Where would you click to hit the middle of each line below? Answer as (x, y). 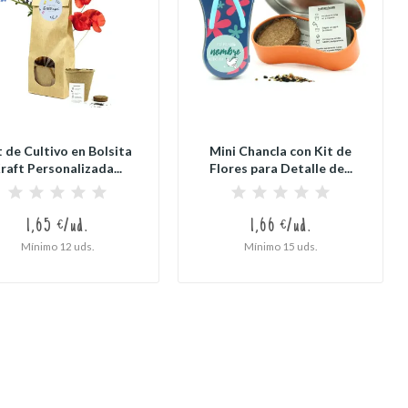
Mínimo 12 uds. (57, 245)
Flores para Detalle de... (280, 168)
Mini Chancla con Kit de (281, 150)
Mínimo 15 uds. (281, 245)
